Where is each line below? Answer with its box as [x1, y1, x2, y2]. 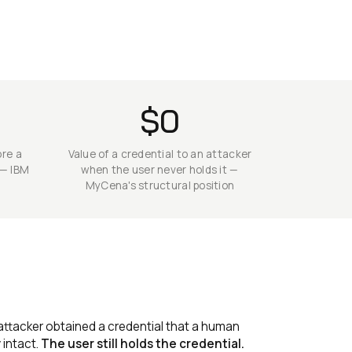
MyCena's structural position [85, 178, 235, 192]
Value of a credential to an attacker [68, 146, 252, 161]
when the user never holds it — [81, 162, 239, 177]
